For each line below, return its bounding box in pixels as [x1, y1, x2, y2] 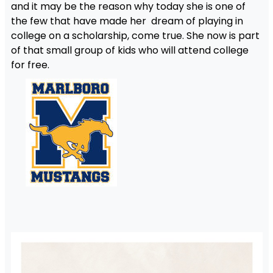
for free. [10, 58, 49, 73]
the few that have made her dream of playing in [10, 14, 243, 29]
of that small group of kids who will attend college [10, 43, 249, 58]
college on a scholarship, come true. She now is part [10, 29, 260, 43]
